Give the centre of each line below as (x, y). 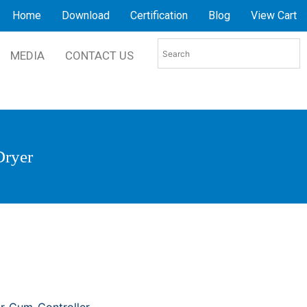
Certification (159, 15)
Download (85, 15)
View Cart (273, 15)
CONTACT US (99, 56)
